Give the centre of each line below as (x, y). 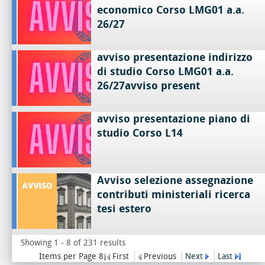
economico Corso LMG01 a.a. (171, 10)
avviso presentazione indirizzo (175, 57)
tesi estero (125, 209)
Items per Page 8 (71, 256)
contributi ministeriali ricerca (174, 194)
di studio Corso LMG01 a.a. (166, 71)
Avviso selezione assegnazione (175, 180)
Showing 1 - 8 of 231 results (73, 243)
